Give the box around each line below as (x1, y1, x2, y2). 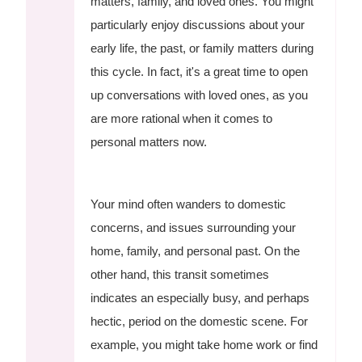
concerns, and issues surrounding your (90, 220, 297, 234)
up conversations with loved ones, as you (90, 87, 309, 102)
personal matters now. (90, 134, 208, 149)
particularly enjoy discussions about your (90, 17, 305, 32)
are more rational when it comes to (90, 111, 273, 125)
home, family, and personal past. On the (90, 243, 301, 258)
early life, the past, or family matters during (90, 40, 314, 55)
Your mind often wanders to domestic (90, 196, 287, 211)
